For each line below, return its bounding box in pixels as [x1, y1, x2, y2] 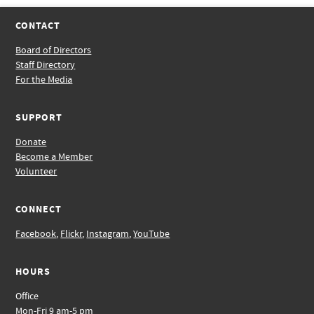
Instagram [86, 228, 130, 240]
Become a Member [15, 151, 93, 163]
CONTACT [15, 19, 61, 33]
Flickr [60, 228, 83, 240]
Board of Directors [15, 44, 92, 57]
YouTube [133, 228, 170, 240]
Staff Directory [15, 59, 76, 71]
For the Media [15, 74, 73, 86]
